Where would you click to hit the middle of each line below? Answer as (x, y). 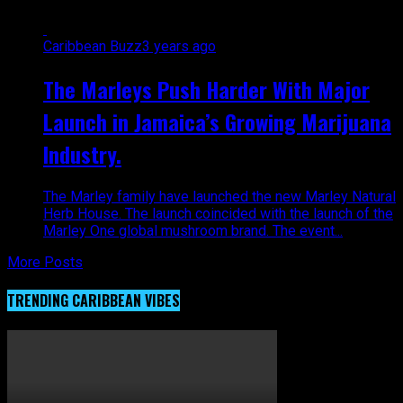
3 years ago (179, 46)
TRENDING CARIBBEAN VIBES (94, 300)
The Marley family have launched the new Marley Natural (219, 196)
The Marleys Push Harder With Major (206, 89)
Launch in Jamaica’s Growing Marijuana (217, 121)
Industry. (82, 153)
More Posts (45, 262)
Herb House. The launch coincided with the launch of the (218, 213)
